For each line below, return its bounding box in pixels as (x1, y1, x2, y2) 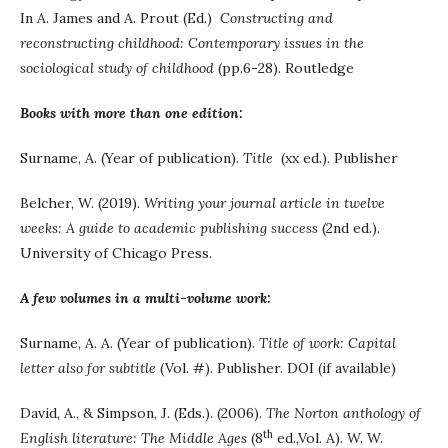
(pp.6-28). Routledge (214, 59, 354, 77)
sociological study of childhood (20, 59, 214, 77)
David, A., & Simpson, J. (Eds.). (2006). (20, 404, 266, 422)
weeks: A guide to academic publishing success (20, 219, 318, 237)
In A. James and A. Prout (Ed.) (20, 9, 220, 27)
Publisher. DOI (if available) (217, 359, 396, 377)
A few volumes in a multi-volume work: (20, 289, 271, 307)
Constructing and (220, 9, 333, 27)
